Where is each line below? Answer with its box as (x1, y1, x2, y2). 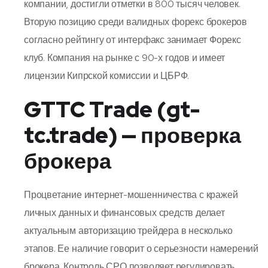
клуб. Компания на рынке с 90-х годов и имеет (24, 51, 226, 64)
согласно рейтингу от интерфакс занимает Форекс (24, 33, 241, 46)
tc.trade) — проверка (24, 120, 241, 150)
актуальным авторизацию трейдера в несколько (24, 224, 233, 237)
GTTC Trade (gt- (24, 95, 200, 124)
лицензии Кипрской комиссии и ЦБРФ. (24, 69, 190, 82)
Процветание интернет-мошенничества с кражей (24, 188, 238, 201)
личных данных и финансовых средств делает (24, 206, 225, 219)
